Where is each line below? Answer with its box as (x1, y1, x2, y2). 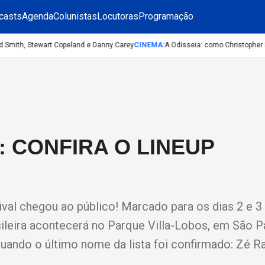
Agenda (22, 11, 53, 22)
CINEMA (125, 41, 155, 49)
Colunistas (53, 11, 97, 22)
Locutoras (97, 11, 138, 22)
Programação (138, 11, 193, 22)
